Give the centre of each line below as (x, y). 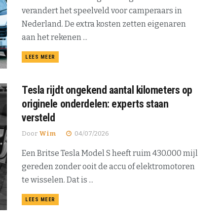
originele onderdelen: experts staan (95, 104)
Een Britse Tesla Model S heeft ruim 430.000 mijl (110, 153)
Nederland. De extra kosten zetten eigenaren (104, 24)
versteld (38, 117)
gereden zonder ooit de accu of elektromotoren (108, 166)
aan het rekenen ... (55, 37)
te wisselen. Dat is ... (57, 180)
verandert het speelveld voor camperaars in (102, 11)
